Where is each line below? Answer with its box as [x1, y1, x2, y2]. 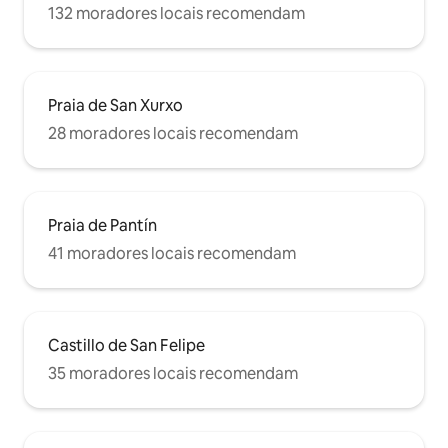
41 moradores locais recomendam [48, 243, 296, 264]
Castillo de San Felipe [48, 335, 205, 356]
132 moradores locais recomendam [48, 3, 305, 24]
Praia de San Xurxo [48, 95, 183, 116]
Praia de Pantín [48, 215, 157, 236]
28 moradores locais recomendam [48, 123, 298, 144]
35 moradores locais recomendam [48, 363, 298, 384]
